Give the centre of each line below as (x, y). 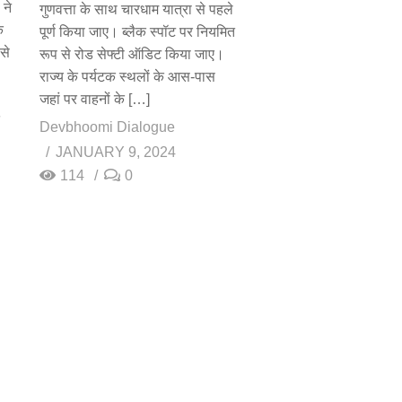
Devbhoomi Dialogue (107, 127)
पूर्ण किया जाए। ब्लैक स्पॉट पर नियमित (137, 31)
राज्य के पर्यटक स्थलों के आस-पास (127, 76)
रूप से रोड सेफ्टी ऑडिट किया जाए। (131, 54)
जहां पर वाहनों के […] (94, 99)
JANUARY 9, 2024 (115, 152)
